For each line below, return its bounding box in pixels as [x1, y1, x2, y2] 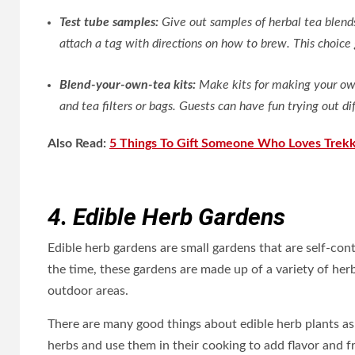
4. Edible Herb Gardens [48, 203, 285, 231]
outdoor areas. [48, 284, 128, 297]
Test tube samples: [59, 16, 158, 29]
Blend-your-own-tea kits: [59, 78, 196, 91]
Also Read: [48, 137, 109, 150]
